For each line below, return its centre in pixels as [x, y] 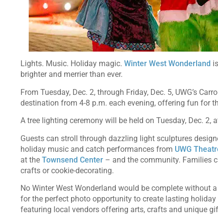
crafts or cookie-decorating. [69, 170]
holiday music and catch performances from [98, 149]
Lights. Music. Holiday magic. [72, 64]
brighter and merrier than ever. [73, 74]
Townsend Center [73, 160]
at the [31, 160]
